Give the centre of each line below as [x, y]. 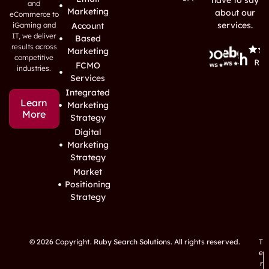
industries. [34, 68]
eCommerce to [34, 14]
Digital [88, 132]
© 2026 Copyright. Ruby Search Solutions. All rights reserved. [134, 242]
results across [34, 47]
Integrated [88, 92]
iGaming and [34, 25]
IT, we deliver [34, 36]
